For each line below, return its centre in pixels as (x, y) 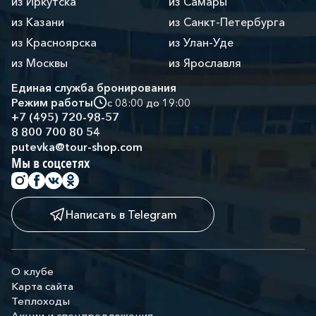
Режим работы (52, 102)
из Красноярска (54, 42)
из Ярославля (205, 63)
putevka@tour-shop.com (77, 147)
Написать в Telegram (121, 214)
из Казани (38, 22)
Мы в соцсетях (50, 163)
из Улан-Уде (201, 42)
